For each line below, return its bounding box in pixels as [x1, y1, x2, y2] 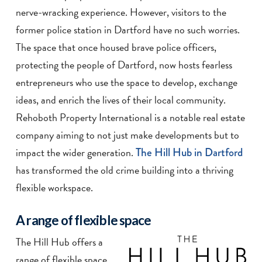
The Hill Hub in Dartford [135, 144, 243, 160]
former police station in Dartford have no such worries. [15, 21, 240, 37]
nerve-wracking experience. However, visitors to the [15, 4, 226, 20]
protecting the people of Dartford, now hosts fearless [15, 56, 232, 73]
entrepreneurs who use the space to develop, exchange [15, 74, 237, 90]
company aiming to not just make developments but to [15, 126, 239, 143]
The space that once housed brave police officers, [15, 39, 216, 55]
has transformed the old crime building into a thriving [15, 161, 233, 178]
